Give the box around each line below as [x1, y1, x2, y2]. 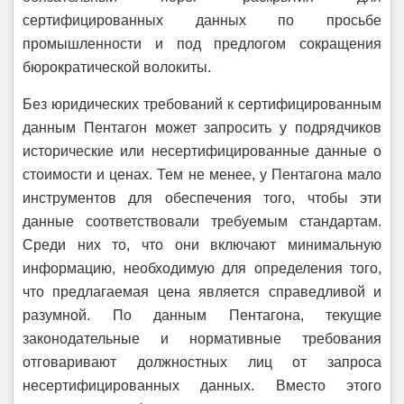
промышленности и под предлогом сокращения [23, 36, 381, 51]
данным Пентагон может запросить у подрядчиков [23, 120, 381, 135]
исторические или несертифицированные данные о [23, 143, 381, 159]
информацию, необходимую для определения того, [23, 261, 381, 276]
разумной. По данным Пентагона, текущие [23, 308, 381, 323]
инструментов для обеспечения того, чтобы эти [23, 190, 381, 206]
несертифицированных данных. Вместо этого [23, 378, 381, 393]
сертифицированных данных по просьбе [23, 13, 381, 28]
